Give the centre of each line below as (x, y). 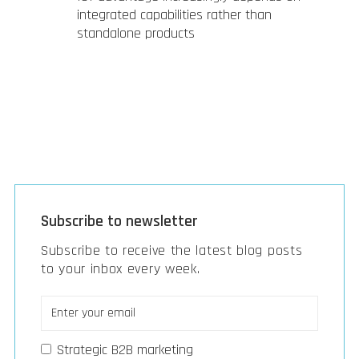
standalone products (136, 33)
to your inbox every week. (121, 268)
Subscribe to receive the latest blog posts (172, 250)
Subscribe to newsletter (119, 221)
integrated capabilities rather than (174, 14)
